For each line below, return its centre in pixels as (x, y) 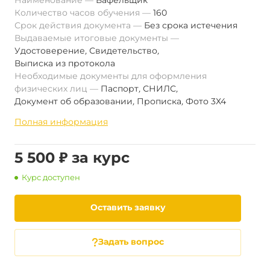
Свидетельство (123, 51)
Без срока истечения (191, 25)
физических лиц (52, 89)
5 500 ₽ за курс (72, 158)
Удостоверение (50, 51)
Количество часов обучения (78, 13)
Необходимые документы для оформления (111, 76)
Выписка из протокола (65, 63)
